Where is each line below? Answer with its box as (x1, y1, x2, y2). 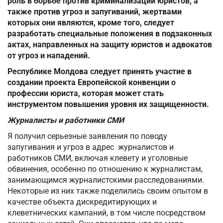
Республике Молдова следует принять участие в (7, 67, 192, 77)
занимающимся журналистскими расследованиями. (7, 175, 204, 185)
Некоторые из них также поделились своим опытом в (7, 186, 208, 196)
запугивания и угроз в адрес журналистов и (7, 142, 174, 152)
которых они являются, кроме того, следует (7, 18, 174, 28)
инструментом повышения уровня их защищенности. (7, 100, 209, 110)
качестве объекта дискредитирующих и (7, 197, 157, 207)
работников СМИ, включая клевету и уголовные (7, 153, 188, 163)
